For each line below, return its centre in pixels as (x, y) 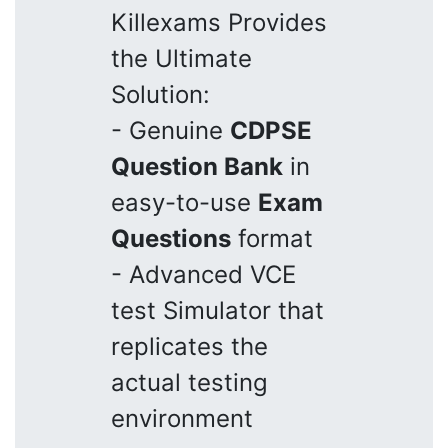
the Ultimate (181, 58)
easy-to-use (184, 202)
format (272, 238)
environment (182, 418)
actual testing (189, 382)
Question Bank (197, 166)
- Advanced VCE (203, 274)
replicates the (189, 346)
